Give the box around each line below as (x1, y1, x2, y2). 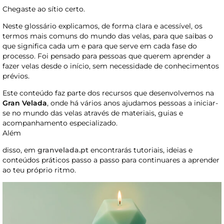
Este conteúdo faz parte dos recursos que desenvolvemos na (2, 88, 214, 97)
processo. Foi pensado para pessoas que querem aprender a (2, 51, 210, 60)
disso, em (2, 145, 37, 154)
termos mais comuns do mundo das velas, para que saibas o (2, 31, 213, 40)
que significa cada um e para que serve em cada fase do (2, 41, 197, 50)
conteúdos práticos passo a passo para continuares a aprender (2, 155, 219, 164)
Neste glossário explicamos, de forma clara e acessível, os (2, 21, 202, 30)
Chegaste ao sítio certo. (2, 4, 85, 13)
